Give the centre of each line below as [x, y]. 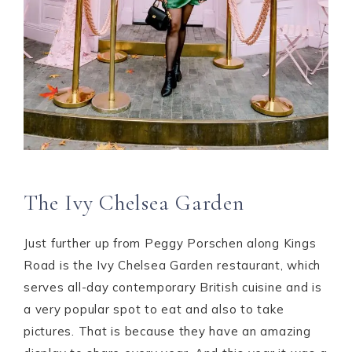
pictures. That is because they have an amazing [167, 331]
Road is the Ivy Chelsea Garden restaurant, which [172, 265]
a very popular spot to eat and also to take [154, 309]
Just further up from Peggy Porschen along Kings [170, 243]
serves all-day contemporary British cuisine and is [173, 287]
